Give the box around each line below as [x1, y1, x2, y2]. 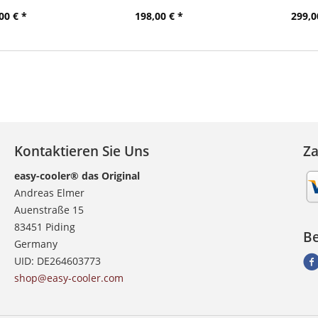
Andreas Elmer [14, 186, 85, 200]
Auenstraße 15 [14, 203, 84, 217]
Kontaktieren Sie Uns [14, 142, 150, 161]
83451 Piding [14, 220, 76, 234]
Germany [14, 237, 58, 251]
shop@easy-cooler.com [14, 271, 124, 285]
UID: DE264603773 [14, 254, 102, 268]
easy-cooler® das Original [14, 169, 141, 183]
